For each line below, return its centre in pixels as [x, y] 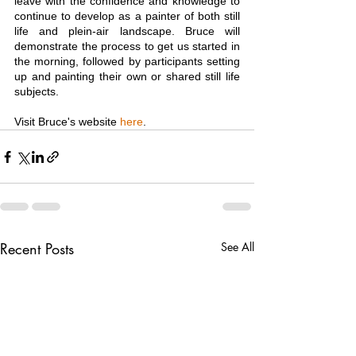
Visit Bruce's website [67, 122]
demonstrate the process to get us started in [127, 46]
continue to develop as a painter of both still [127, 16]
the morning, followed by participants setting [127, 62]
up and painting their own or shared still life [127, 77]
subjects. [37, 92]
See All [238, 247]
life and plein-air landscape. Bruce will [127, 31]
